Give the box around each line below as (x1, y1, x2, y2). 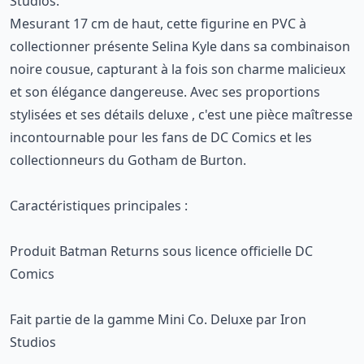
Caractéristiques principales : (10, 197, 188, 214)
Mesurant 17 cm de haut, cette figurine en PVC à (10, 15, 306, 32)
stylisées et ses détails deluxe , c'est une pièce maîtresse (10, 106, 353, 123)
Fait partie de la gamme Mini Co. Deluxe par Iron (10, 310, 306, 328)
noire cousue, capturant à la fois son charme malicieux (10, 60, 345, 78)
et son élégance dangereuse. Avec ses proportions (10, 83, 320, 101)
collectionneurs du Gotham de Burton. (10, 151, 246, 169)
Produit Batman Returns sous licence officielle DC (10, 242, 313, 260)
